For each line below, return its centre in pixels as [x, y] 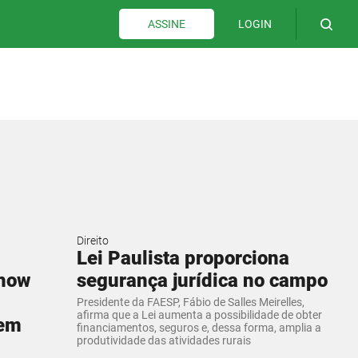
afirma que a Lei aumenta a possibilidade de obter [199, 314]
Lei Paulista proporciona [183, 258]
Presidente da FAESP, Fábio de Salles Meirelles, [191, 302]
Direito [93, 240]
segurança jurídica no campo [202, 280]
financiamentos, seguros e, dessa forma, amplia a [199, 327]
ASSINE [167, 24]
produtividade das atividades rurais [164, 340]
